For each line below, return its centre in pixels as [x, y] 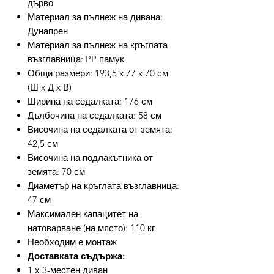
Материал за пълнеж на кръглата [98, 45]
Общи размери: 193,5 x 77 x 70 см [98, 73]
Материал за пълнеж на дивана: [95, 17]
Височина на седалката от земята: [100, 130]
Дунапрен [48, 31]
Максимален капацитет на [83, 214]
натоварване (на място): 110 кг [91, 228]
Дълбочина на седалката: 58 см [94, 116]
